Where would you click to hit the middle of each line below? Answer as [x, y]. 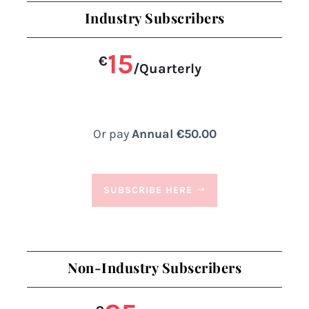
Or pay [112, 133]
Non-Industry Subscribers [154, 267]
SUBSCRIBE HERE [148, 190]
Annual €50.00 [174, 133]
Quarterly [170, 68]
